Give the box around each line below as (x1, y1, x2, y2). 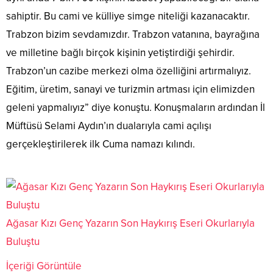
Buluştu (6, 235, 40, 249)
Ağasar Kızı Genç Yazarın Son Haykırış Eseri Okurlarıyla (6, 217, 255, 230)
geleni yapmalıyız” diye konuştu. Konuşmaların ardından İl (6, 101, 265, 115)
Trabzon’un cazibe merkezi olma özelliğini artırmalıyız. (6, 65, 251, 78)
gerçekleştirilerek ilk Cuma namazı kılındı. (6, 138, 195, 151)
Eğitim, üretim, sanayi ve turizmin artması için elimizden (6, 83, 255, 96)
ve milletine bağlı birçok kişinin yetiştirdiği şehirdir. (6, 46, 235, 60)
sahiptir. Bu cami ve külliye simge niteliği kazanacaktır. (6, 10, 250, 23)
